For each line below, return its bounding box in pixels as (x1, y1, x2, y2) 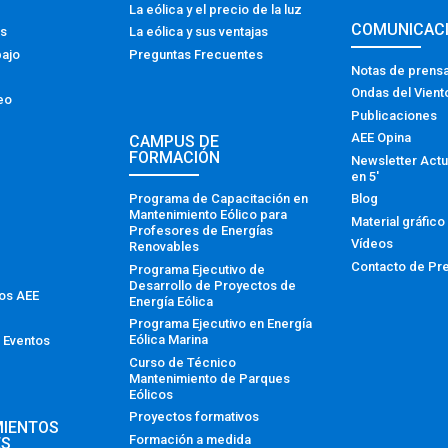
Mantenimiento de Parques (129, 370, 291, 386)
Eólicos (129, 386, 174, 402)
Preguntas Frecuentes (129, 46, 264, 62)
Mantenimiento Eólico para (129, 207, 288, 223)
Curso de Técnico (129, 354, 237, 370)
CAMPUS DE (129, 132, 220, 152)
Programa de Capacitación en (129, 191, 309, 207)
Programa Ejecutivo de (129, 261, 266, 277)
